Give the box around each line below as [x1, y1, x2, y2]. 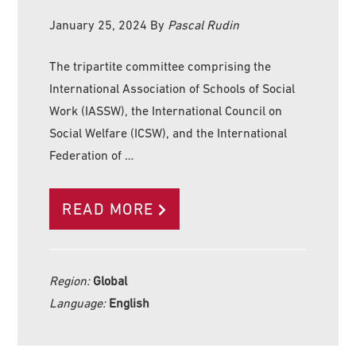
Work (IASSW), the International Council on [49, 103, 283, 118]
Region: [49, 273, 94, 288]
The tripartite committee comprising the [49, 58, 272, 73]
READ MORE [62, 199, 154, 218]
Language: [49, 295, 110, 310]
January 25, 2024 [49, 17, 148, 32]
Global [93, 273, 128, 288]
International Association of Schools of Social [49, 80, 296, 95]
